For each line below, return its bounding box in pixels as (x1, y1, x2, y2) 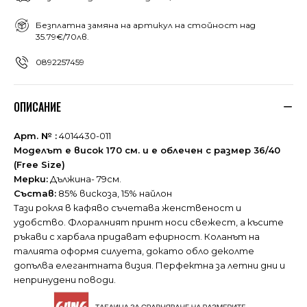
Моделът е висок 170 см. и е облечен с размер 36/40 (14, 144, 280, 156)
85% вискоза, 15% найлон (56, 187, 172, 199)
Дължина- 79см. (48, 173, 121, 184)
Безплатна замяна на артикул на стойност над (36, 19, 256, 30)
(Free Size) (14, 158, 65, 170)
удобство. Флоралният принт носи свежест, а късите (14, 216, 284, 228)
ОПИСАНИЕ (14, 98, 61, 115)
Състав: (14, 187, 56, 199)
